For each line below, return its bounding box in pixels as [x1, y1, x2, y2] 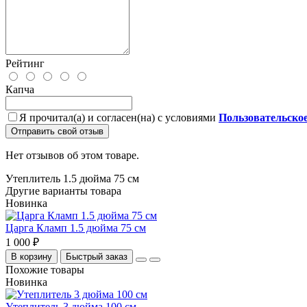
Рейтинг [5, 57, 45, 69]
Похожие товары [5, 263, 84, 275]
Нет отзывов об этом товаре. [5, 149, 139, 161]
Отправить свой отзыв [11, 125, 103, 136]
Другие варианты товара [5, 184, 121, 197]
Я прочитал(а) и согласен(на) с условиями [19, 111, 219, 123]
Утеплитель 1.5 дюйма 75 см [5, 172, 139, 184]
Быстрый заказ [66, 251, 127, 262]
